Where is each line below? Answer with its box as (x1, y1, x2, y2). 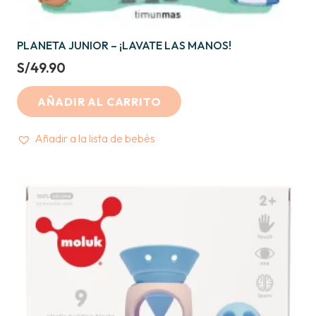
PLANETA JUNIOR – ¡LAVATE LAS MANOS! (17, 37, 231, 52)
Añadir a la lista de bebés (35, 131, 155, 146)
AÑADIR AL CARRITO (37, 94, 162, 109)
